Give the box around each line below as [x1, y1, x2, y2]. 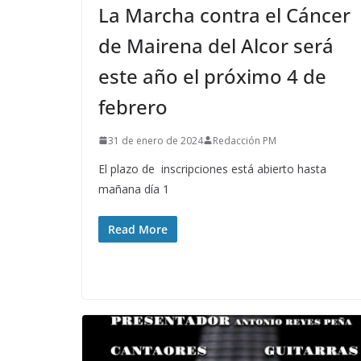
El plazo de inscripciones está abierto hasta [98, 160, 326, 176]
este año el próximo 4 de [98, 62, 326, 89]
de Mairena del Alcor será [98, 31, 334, 59]
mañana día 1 [98, 180, 169, 197]
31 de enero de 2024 [108, 133, 203, 147]
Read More [108, 221, 168, 237]
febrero [98, 93, 168, 120]
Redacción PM [213, 133, 276, 147]
